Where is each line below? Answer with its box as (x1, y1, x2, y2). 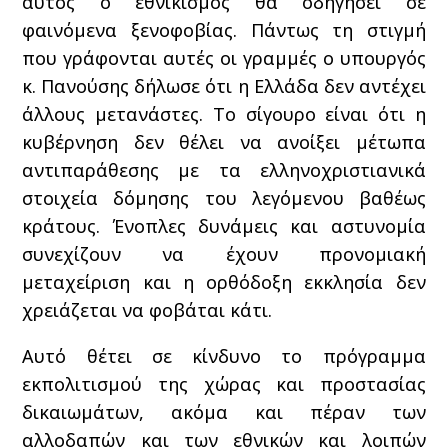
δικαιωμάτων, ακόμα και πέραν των (22, 399, 426, 424)
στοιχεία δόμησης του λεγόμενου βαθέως (22, 185, 426, 210)
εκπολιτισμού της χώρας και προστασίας (22, 371, 426, 396)
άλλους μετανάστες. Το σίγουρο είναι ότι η (22, 101, 426, 126)
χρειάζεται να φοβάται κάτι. (22, 297, 273, 322)
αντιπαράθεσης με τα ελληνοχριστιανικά (22, 157, 426, 182)
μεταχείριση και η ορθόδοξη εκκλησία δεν (22, 269, 426, 294)
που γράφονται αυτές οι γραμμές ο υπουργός (22, 45, 426, 70)
